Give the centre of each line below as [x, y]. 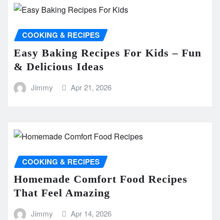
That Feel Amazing [62, 193]
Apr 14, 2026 [91, 214]
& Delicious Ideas [59, 67]
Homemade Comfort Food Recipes [101, 179]
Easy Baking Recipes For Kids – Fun [108, 53]
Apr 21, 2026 [91, 87]
